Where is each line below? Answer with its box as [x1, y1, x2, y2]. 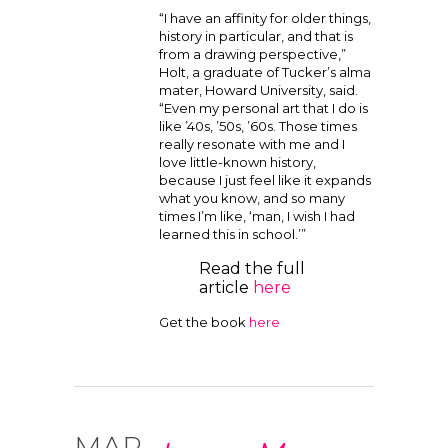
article [199, 278, 253, 297]
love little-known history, [159, 154, 316, 170]
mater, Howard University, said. [159, 82, 358, 98]
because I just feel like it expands [159, 172, 371, 188]
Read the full [199, 259, 305, 278]
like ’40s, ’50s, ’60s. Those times [159, 118, 357, 134]
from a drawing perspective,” [159, 46, 346, 62]
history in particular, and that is [159, 28, 353, 44]
